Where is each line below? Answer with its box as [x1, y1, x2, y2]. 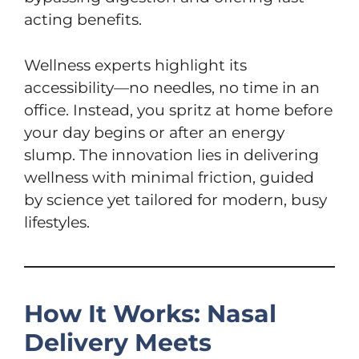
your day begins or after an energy [24, 123, 284, 142]
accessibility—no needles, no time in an [24, 78, 320, 97]
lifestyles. [24, 212, 90, 232]
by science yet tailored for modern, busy [24, 190, 327, 209]
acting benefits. [24, 10, 142, 30]
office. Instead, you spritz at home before [24, 100, 333, 119]
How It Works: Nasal [24, 298, 276, 329]
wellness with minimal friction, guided [24, 167, 314, 187]
